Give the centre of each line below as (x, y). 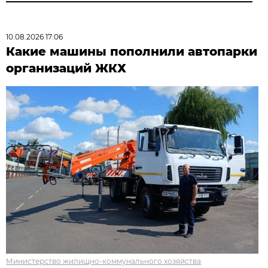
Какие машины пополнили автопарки (132, 51)
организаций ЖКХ (66, 68)
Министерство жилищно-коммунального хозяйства (104, 261)
